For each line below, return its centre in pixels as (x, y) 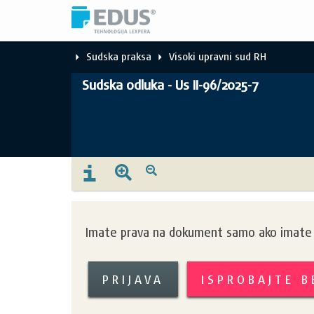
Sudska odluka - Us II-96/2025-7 (170, 85)
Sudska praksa (119, 56)
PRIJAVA (133, 279)
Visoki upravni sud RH (218, 56)
